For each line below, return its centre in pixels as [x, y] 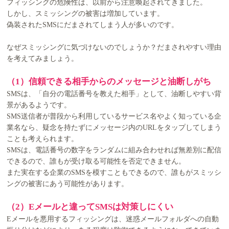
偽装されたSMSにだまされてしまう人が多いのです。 [93, 25]
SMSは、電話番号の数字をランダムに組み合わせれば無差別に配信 [114, 150]
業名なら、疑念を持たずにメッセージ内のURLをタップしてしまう [114, 128]
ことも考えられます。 [43, 139]
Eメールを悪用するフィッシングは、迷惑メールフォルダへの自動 [113, 219]
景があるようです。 [39, 105]
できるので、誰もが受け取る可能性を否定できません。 [96, 162]
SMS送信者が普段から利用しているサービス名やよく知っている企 [114, 117]
